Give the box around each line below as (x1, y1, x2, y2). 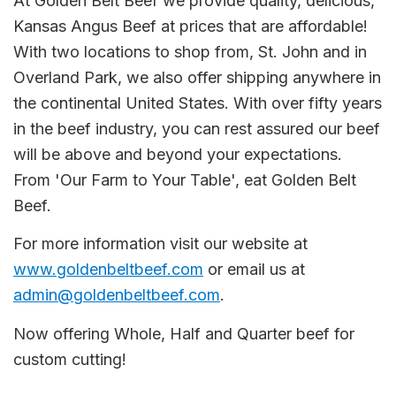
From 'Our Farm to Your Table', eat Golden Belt (13, 170, 356, 189)
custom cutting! (13, 349, 126, 369)
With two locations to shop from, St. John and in (13, 42, 367, 61)
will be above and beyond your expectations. (13, 144, 342, 164)
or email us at (203, 260, 305, 278)
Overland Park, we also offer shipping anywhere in (13, 67, 381, 87)
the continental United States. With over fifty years (13, 93, 382, 112)
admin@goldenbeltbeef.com (13, 286, 220, 304)
